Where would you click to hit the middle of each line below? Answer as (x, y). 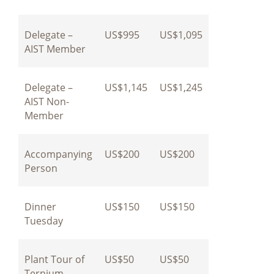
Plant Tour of (54, 259)
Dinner (40, 206)
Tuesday (44, 220)
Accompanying (58, 154)
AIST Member (55, 49)
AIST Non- (47, 101)
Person (41, 168)
